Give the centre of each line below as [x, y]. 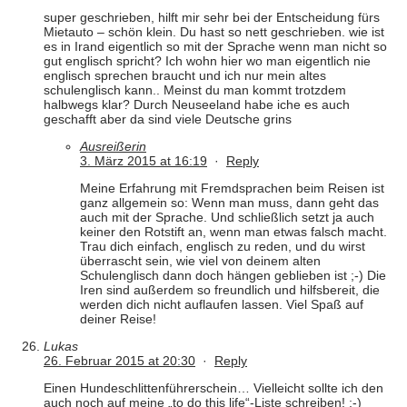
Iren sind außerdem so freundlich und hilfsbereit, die [230, 290]
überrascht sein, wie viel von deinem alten [200, 261]
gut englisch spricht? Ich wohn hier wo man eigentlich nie [207, 61]
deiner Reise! [118, 319]
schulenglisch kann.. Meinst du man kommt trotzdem [195, 90]
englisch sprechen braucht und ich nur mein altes [185, 76]
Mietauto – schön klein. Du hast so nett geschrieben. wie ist [214, 32]
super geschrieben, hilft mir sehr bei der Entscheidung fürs [212, 18]
